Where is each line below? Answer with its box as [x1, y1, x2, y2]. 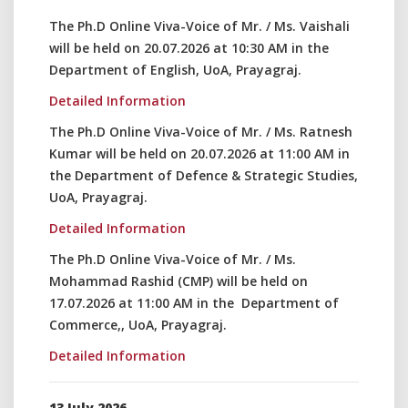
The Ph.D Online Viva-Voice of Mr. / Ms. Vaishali [49, 17, 350, 35]
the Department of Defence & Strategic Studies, [49, 167, 358, 184]
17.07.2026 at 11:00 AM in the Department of [49, 294, 339, 311]
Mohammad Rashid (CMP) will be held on [49, 272, 308, 290]
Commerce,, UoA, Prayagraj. [49, 316, 227, 333]
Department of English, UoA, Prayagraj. [49, 61, 301, 78]
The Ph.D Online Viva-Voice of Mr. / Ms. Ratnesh [49, 123, 352, 140]
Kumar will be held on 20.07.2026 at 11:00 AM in [49, 145, 350, 162]
